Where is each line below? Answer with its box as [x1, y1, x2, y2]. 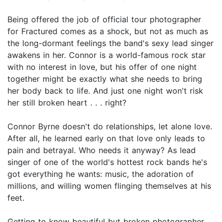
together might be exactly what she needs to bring [7, 74, 202, 84]
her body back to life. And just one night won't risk [7, 86, 203, 96]
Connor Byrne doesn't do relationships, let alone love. [7, 121, 212, 132]
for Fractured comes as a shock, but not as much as [7, 26, 208, 37]
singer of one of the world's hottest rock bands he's [7, 157, 207, 167]
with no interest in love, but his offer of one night [7, 62, 197, 72]
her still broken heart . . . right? [7, 98, 126, 108]
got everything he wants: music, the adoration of [7, 169, 194, 179]
